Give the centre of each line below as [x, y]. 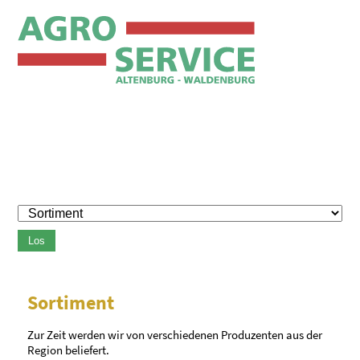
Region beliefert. [69, 350]
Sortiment [71, 302]
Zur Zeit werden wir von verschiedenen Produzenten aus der [175, 334]
